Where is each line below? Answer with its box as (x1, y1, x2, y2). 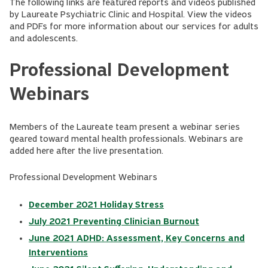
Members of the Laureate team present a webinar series (10, 123, 240, 132)
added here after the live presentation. (10, 147, 163, 156)
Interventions (29, 248, 88, 258)
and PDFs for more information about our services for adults (10, 22, 258, 32)
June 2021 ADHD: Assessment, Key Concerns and (29, 234, 245, 243)
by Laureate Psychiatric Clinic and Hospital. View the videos (10, 10, 252, 20)
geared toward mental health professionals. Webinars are (10, 135, 243, 144)
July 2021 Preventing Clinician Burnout (29, 217, 199, 227)
